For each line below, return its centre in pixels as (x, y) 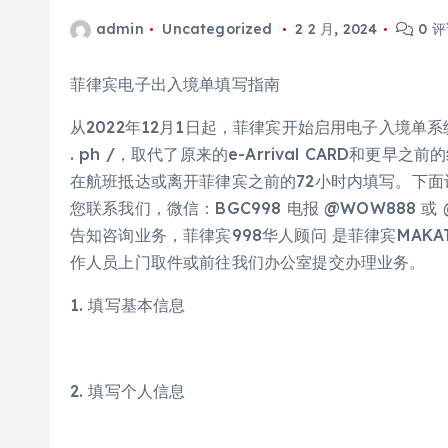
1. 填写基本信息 (128, 305)
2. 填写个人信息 (128, 391)
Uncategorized (217, 29)
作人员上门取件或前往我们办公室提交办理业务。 (248, 262)
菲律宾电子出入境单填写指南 (175, 84)
